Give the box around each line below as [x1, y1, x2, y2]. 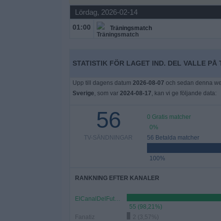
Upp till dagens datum [72, 79, 133, 86]
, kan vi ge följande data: [151, 90, 217, 97]
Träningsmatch [110, 25, 152, 32]
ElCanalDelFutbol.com [114, 195, 120, 202]
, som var [94, 90, 120, 97]
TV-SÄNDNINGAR [84, 134, 133, 141]
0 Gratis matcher [147, 113, 191, 120]
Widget [7, 9, 32, 17]
